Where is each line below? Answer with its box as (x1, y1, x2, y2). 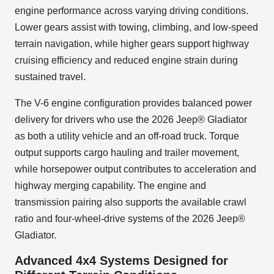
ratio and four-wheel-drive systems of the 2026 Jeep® (15, 213, 245, 224)
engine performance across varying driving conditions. (15, 6, 248, 16)
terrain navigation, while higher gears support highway (15, 39, 249, 49)
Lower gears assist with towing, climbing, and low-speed (15, 22, 258, 32)
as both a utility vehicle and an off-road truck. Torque (15, 131, 239, 141)
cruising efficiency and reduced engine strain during (15, 55, 238, 65)
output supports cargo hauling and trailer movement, (15, 147, 239, 158)
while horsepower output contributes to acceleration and (15, 164, 256, 174)
